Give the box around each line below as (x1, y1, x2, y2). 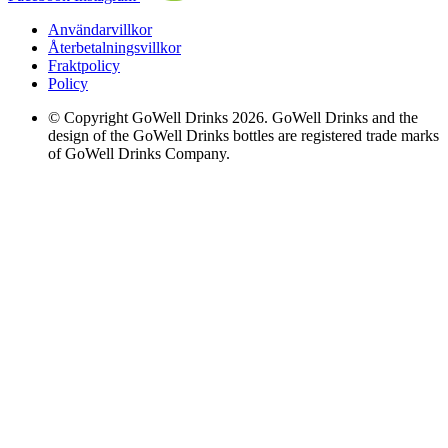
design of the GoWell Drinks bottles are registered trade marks (48, 126, 439, 144)
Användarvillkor (48, 20, 152, 38)
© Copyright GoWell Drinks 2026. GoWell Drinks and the (48, 108, 418, 126)
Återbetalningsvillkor (48, 38, 181, 56)
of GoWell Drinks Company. (48, 144, 230, 162)
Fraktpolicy (48, 56, 120, 74)
